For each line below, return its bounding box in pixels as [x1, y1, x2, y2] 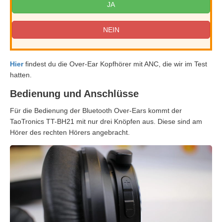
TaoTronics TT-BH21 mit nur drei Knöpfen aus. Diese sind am [10, 117, 202, 126]
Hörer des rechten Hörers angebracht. [10, 128, 130, 137]
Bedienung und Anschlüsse [10, 88, 139, 100]
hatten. [10, 71, 32, 79]
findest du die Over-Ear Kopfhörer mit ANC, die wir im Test [23, 60, 207, 68]
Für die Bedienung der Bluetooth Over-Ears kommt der [10, 107, 182, 115]
